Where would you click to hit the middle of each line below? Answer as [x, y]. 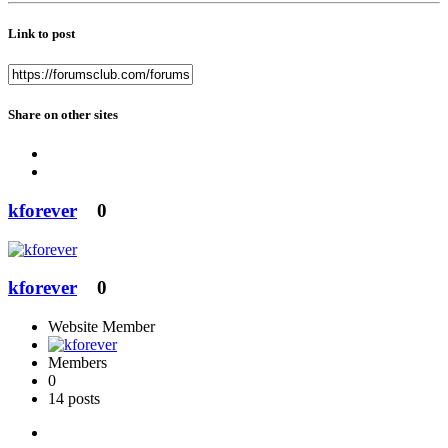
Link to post [41, 33]
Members [77, 363]
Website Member [101, 327]
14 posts [74, 399]
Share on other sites [63, 115]
